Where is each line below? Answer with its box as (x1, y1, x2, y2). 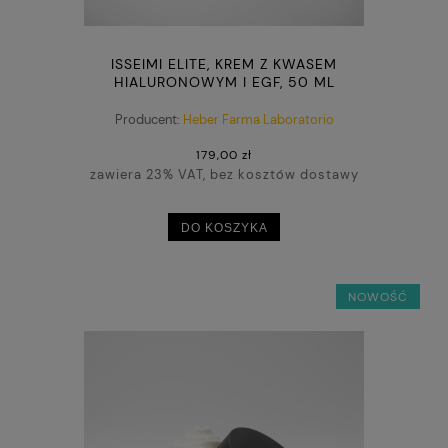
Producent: (114, 110, 180, 128)
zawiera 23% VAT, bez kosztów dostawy (89, 166, 359, 184)
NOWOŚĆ (347, 288, 408, 305)
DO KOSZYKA (180, 220, 268, 234)
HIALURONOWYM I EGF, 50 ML (113, 73, 335, 92)
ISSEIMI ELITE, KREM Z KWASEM (111, 55, 337, 74)
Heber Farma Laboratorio (182, 110, 334, 128)
